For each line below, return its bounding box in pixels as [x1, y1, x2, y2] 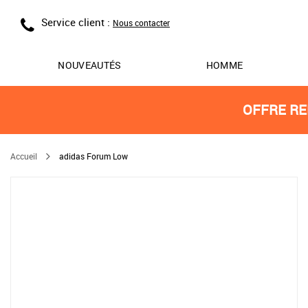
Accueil [10, 150, 37, 162]
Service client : [41, 15, 113, 29]
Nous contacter [113, 17, 170, 28]
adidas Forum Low [59, 150, 128, 162]
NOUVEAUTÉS [58, 58, 122, 71]
